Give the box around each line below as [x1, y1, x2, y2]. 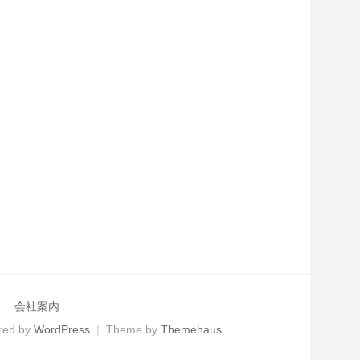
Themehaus [161, 323, 222, 337]
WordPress [34, 323, 90, 337]
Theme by [106, 323, 161, 337]
